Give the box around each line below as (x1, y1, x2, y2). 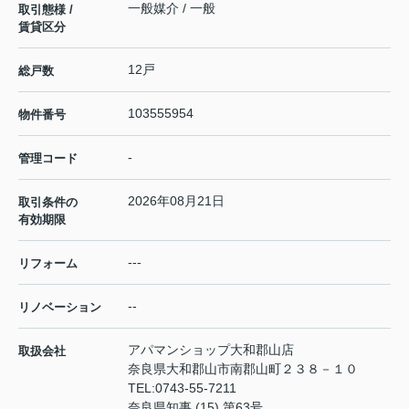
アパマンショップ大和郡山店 (128, 341, 294, 357)
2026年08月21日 (128, 193, 225, 208)
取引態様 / (18, 2, 73, 16)
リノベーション (18, 299, 101, 314)
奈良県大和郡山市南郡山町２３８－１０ (128, 361, 362, 376)
